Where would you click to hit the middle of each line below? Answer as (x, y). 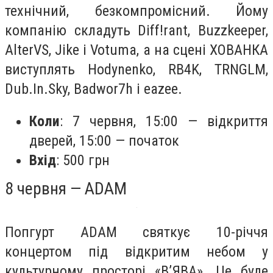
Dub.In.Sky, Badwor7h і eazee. (94, 89)
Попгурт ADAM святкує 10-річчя (136, 232)
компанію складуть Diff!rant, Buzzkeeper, (136, 30)
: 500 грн (83, 161)
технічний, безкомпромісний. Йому (136, 11)
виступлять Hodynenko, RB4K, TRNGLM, (136, 69)
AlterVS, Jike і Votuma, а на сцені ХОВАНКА (136, 50)
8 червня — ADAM (66, 189)
